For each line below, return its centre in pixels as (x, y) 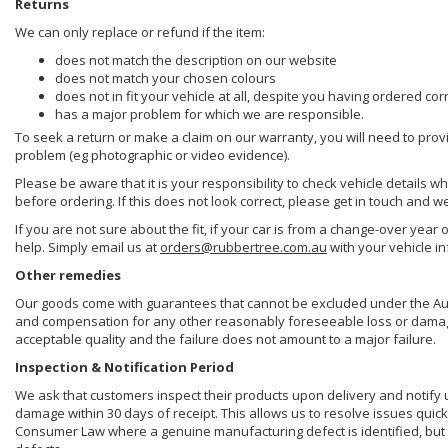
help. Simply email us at (87, 247)
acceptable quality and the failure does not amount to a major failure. (225, 339)
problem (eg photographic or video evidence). (152, 155)
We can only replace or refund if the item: (140, 32)
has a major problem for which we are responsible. (209, 114)
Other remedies (68, 275)
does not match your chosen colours (165, 78)
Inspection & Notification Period (124, 367)
